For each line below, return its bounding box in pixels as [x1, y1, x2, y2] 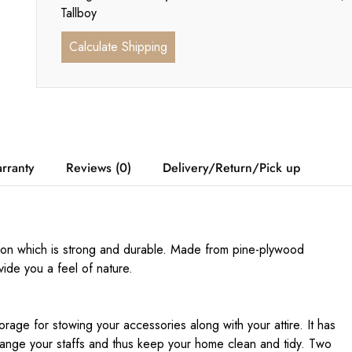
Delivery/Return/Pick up [163, 159, 300, 178]
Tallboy [60, 4, 97, 23]
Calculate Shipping [68, 38, 167, 57]
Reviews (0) [66, 159, 131, 178]
